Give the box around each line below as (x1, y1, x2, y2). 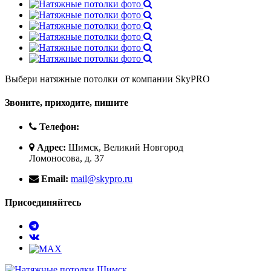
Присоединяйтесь (5, 197, 81, 207)
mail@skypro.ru (71, 173, 132, 184)
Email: (41, 173, 68, 184)
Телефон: (39, 121, 79, 132)
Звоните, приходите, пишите (5, 97, 128, 108)
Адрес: (37, 142, 66, 152)
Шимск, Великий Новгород (66, 142, 183, 152)
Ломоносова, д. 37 (29, 152, 104, 163)
